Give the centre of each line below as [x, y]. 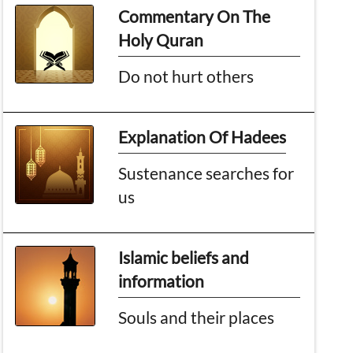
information [162, 281]
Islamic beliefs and [184, 257]
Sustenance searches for [206, 173]
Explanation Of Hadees [203, 136]
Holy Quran [161, 39]
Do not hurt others [186, 76]
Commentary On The [195, 16]
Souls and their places [197, 317]
